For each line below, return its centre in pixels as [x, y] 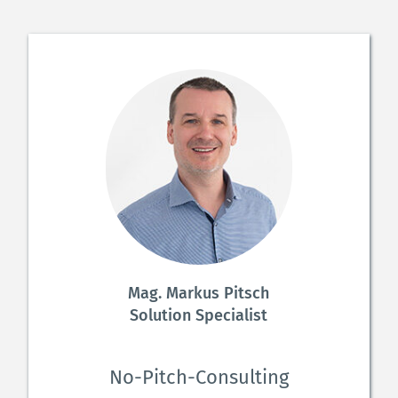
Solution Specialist [199, 315]
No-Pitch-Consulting [199, 377]
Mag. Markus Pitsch [199, 293]
